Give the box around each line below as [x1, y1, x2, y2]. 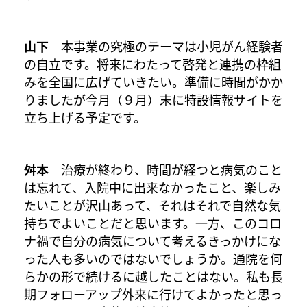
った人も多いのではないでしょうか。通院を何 [24, 249, 282, 267]
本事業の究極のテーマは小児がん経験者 [49, 36, 283, 55]
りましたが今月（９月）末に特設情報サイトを [24, 90, 283, 108]
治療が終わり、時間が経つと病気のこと [49, 160, 282, 178]
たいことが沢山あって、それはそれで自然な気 [24, 195, 281, 214]
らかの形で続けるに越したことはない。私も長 [24, 267, 283, 285]
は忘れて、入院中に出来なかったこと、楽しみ [24, 177, 281, 196]
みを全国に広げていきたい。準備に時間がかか [24, 72, 283, 90]
